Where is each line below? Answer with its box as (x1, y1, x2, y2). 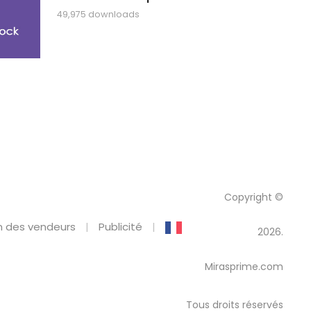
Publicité (99, 219, 142, 235)
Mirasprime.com (205, 260, 283, 274)
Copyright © (224, 190, 283, 205)
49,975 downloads (57, 8, 140, 21)
